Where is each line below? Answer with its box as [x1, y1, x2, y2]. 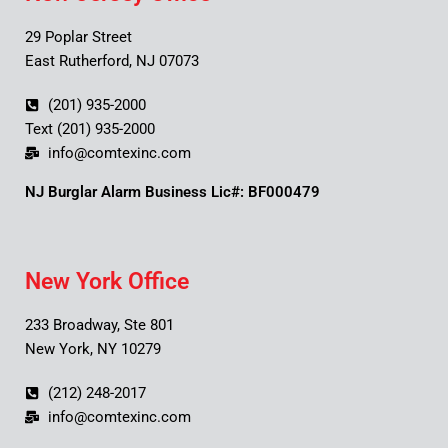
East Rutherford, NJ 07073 [25, 52, 199, 71]
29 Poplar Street [25, 28, 132, 47]
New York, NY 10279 [25, 340, 161, 359]
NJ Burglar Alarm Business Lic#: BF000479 [25, 183, 320, 202]
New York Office [25, 268, 189, 296]
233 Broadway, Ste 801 [25, 316, 174, 335]
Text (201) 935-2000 [25, 120, 155, 139]
